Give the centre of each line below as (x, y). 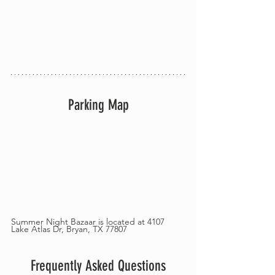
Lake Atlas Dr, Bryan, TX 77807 (69, 229)
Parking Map (98, 105)
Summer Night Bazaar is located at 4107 (89, 221)
